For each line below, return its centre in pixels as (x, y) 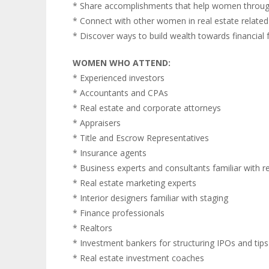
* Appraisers (96, 122)
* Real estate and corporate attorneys (147, 107)
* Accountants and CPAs (120, 92)
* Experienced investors (118, 77)
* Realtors (92, 228)
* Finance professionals (118, 213)
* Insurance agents (109, 153)
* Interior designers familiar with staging (150, 198)
